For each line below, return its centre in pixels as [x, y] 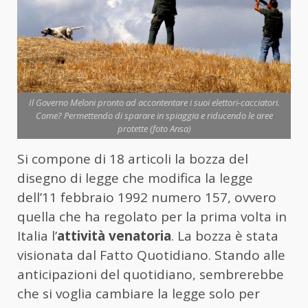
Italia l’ [37, 236]
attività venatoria [114, 236]
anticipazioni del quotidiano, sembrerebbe [151, 275]
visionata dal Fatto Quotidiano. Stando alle [151, 255]
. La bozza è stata [225, 236]
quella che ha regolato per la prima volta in [152, 217]
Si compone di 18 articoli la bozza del [133, 159]
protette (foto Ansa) [154, 129]
